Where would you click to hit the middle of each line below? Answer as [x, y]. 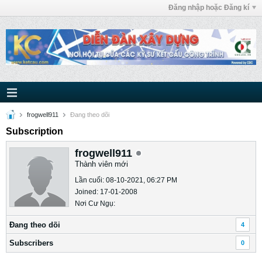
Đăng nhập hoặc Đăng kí [209, 8]
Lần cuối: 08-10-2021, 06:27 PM [126, 180]
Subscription [35, 131]
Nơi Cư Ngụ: [95, 204]
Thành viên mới [101, 164]
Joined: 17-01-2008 [106, 192]
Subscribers [31, 243]
